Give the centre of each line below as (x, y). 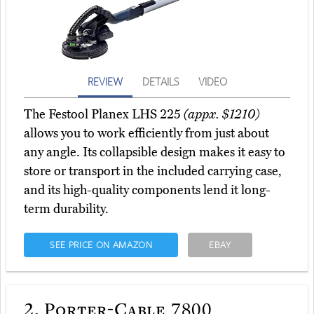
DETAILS (160, 82)
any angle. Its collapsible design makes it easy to (155, 152)
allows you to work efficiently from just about (146, 134)
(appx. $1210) (222, 115)
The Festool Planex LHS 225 (104, 115)
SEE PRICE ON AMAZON (101, 245)
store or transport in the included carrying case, (153, 171)
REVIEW (105, 82)
